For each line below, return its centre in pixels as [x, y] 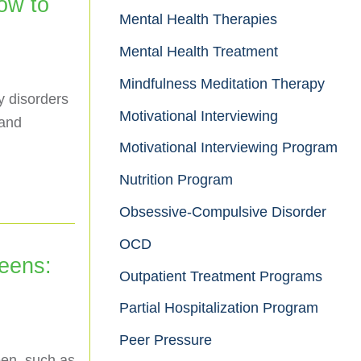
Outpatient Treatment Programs [221, 276]
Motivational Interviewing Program [228, 148]
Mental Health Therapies [198, 20]
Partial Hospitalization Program [219, 308]
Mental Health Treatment [199, 51]
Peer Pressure [166, 340]
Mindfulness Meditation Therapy [222, 83]
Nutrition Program [176, 180]
